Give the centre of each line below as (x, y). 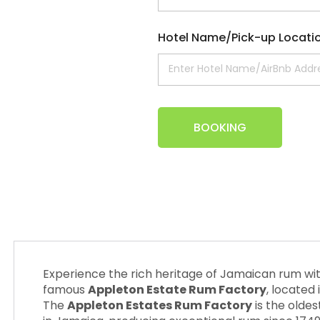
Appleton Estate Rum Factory (177, 290)
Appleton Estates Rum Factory (159, 305)
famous (64, 290)
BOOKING (220, 127)
